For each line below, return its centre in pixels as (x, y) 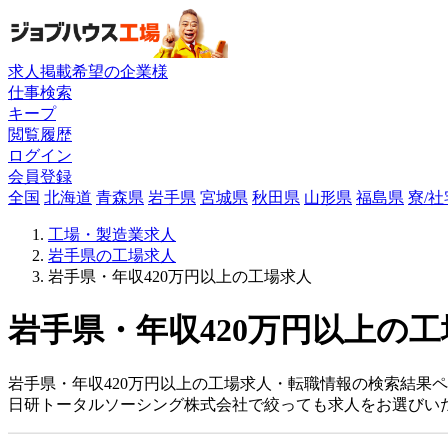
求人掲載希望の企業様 (88, 71)
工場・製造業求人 (112, 234)
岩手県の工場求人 (112, 255)
